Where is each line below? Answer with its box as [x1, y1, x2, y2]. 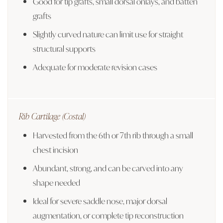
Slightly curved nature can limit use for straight [33, 28, 183, 40]
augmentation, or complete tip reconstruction [33, 209, 184, 221]
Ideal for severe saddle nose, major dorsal [33, 195, 167, 207]
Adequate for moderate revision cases [33, 61, 157, 73]
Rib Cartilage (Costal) [19, 110, 86, 122]
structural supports [33, 42, 96, 54]
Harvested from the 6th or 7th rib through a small [33, 129, 193, 141]
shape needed [33, 176, 80, 188]
